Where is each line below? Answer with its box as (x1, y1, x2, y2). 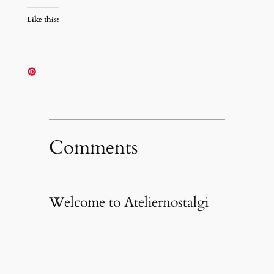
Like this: (26, 14, 59, 24)
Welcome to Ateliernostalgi (48, 193, 209, 212)
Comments (48, 134, 138, 160)
